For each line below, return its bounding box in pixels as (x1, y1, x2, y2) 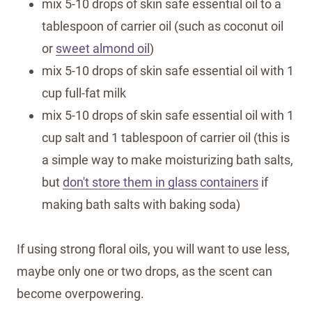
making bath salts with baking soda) (42, 196, 240, 212)
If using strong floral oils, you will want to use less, (17, 241, 290, 256)
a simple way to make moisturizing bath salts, (42, 152, 293, 167)
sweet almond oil (56, 40, 150, 56)
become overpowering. (17, 286, 144, 301)
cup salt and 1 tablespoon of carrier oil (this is (42, 130, 290, 145)
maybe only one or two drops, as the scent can (17, 263, 272, 279)
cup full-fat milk (42, 85, 126, 100)
